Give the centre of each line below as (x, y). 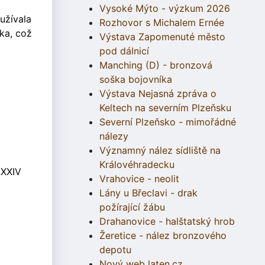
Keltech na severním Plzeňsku (165, 108)
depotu (115, 250)
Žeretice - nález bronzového (163, 236)
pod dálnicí (124, 51)
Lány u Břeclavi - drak (148, 193)
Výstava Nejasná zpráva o (158, 94)
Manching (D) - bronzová (156, 65)
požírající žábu (132, 207)
